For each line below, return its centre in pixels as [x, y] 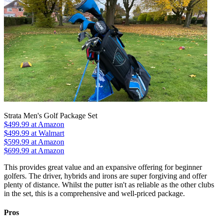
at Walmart [47, 133]
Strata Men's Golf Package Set [51, 116]
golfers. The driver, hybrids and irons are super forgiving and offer [105, 176]
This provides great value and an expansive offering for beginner [103, 167]
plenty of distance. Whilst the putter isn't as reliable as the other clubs [109, 185]
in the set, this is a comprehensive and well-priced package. [94, 194]
